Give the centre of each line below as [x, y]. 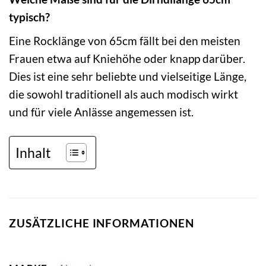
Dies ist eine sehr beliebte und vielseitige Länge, [128, 76]
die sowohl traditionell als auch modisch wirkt [123, 94]
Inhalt [33, 152]
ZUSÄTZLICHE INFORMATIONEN [102, 223]
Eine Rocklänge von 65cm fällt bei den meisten [125, 40]
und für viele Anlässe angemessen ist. [101, 112]
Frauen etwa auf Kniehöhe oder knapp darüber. [127, 58]
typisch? [29, 17]
